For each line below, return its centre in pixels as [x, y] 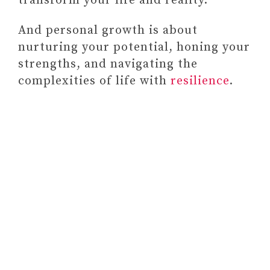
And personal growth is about [108, 30]
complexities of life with [94, 81]
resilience [200, 81]
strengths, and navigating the [108, 64]
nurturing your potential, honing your [134, 47]
